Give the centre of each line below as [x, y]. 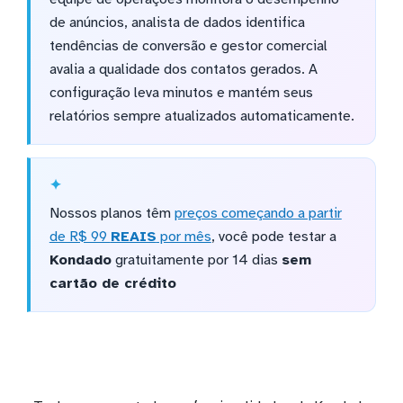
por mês [184, 237]
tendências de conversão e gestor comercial [188, 46]
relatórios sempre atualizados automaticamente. [201, 116]
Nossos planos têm [112, 214]
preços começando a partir [258, 214]
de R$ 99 [80, 237]
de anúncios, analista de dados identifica [177, 23]
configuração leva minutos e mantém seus [181, 93]
